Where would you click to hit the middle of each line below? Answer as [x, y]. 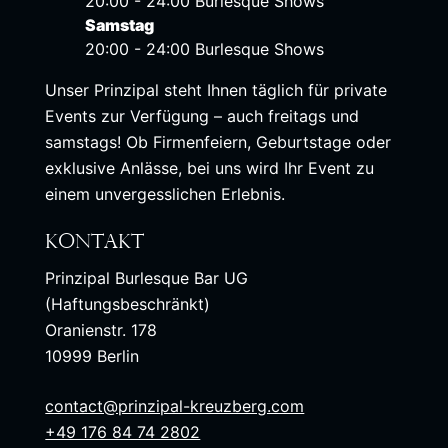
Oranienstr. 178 [101, 330]
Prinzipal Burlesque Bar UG [147, 278]
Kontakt [95, 243]
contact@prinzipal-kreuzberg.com [175, 406]
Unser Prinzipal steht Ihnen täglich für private [216, 90]
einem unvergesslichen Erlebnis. [168, 194]
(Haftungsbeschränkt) [128, 304]
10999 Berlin [92, 356]
